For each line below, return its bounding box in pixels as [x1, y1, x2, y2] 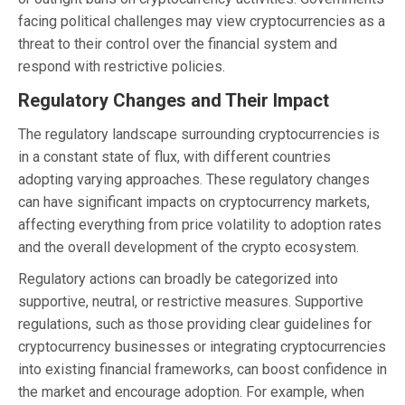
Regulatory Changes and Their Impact [18, 89, 329, 111]
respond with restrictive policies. [18, 57, 225, 75]
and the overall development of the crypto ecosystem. [18, 238, 359, 256]
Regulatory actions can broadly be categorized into [18, 269, 338, 287]
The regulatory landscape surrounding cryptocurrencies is [18, 125, 380, 143]
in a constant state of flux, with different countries [18, 147, 331, 165]
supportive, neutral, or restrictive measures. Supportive [18, 292, 363, 310]
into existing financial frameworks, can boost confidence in [18, 360, 387, 378]
